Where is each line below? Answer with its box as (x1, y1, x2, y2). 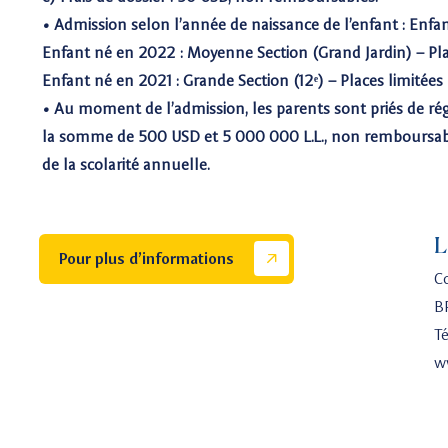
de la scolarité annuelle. (42, 155, 210, 174)
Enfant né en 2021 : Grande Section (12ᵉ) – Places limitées (42, 71, 443, 90)
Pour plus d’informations (59, 249, 238, 268)
